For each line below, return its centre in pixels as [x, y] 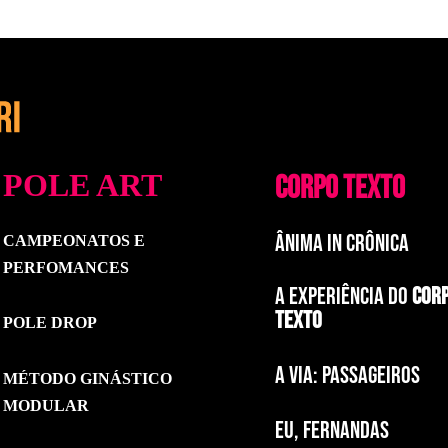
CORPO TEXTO [339, 188]
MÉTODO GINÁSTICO [88, 378]
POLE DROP [50, 323]
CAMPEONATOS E [74, 241]
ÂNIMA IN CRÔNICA [341, 244]
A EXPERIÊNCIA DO [343, 297]
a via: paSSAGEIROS [347, 375]
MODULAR [46, 405]
